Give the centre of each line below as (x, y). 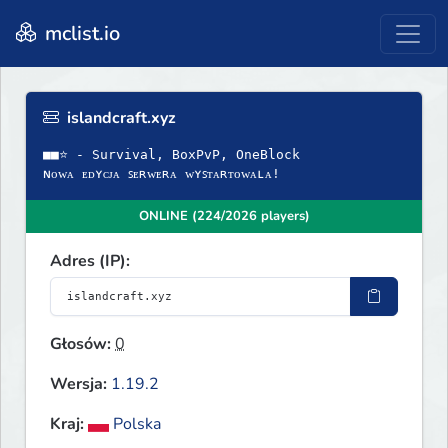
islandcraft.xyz (119, 118)
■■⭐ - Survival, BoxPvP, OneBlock (171, 155)
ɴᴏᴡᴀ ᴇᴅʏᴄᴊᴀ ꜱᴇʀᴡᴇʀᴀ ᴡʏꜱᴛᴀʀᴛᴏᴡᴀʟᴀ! (161, 174)
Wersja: (78, 384)
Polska (135, 424)
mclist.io (80, 33)
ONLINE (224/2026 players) (224, 216)
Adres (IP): (90, 261)
